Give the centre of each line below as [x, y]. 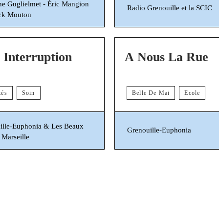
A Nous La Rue [166, 57]
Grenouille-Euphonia [159, 130]
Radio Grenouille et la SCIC [170, 8]
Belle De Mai [151, 93]
